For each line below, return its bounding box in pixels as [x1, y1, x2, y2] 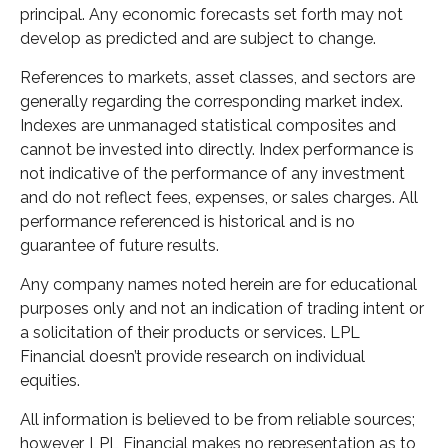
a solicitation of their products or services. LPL [20, 322, 360, 342]
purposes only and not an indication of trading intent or [20, 298, 424, 318]
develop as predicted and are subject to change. [20, 28, 380, 48]
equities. [20, 370, 84, 390]
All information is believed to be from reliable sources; [20, 409, 415, 429]
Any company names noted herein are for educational [20, 274, 417, 294]
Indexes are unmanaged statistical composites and [20, 115, 396, 135]
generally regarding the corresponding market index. [20, 91, 403, 111]
